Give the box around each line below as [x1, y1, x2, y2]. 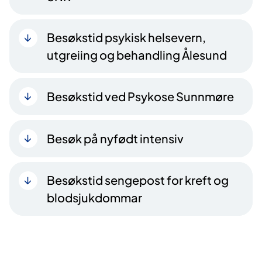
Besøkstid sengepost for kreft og [47, 173, 229, 188]
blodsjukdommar [47, 190, 142, 205]
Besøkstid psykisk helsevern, [47, 30, 206, 45]
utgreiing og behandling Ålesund [47, 47, 227, 63]
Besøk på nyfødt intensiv [47, 131, 184, 146]
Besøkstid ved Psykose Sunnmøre [47, 89, 234, 104]
